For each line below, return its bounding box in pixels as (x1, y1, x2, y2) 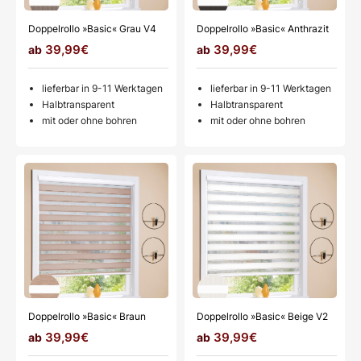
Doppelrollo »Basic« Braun (28, 309, 146, 322)
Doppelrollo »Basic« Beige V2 (197, 309, 328, 322)
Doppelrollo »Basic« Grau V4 (28, 23, 156, 35)
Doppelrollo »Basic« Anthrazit (197, 23, 329, 35)
